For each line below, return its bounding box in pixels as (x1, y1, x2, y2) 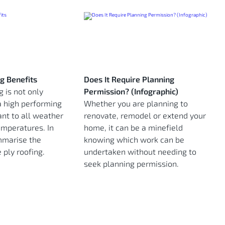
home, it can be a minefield (84, 122, 183, 132)
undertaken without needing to (84, 146, 196, 156)
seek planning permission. (84, 158, 179, 168)
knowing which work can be (84, 134, 184, 144)
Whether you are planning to (84, 98, 188, 108)
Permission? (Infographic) (84, 86, 178, 96)
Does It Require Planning (84, 74, 174, 84)
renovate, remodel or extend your (84, 110, 206, 120)
